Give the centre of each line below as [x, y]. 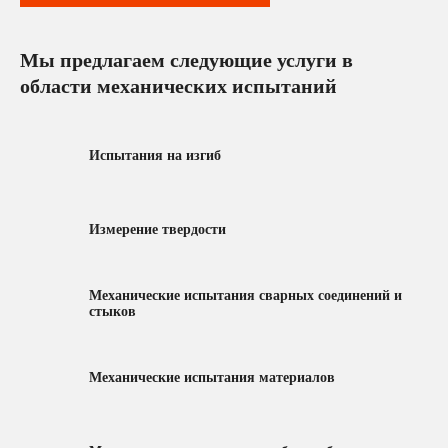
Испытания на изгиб [155, 155]
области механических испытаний [178, 85]
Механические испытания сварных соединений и [245, 295]
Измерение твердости [157, 229]
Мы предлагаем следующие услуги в [186, 59]
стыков [112, 311]
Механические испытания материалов [212, 377]
